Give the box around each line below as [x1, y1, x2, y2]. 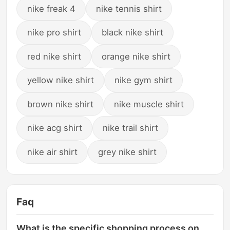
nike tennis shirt [96, 3, 162, 14]
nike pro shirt [27, 27, 81, 38]
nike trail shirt [103, 123, 159, 133]
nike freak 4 [27, 3, 75, 14]
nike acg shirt [27, 123, 82, 133]
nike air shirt [27, 146, 78, 157]
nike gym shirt [114, 75, 173, 86]
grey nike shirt [98, 146, 157, 157]
